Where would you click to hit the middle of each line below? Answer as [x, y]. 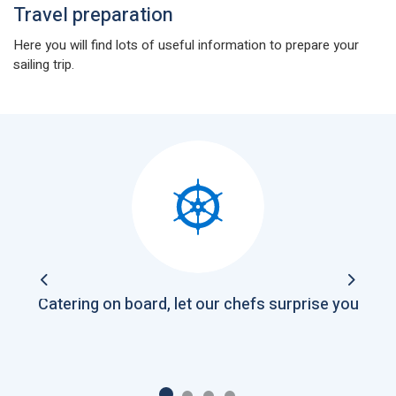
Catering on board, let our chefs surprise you [198, 305]
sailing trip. [44, 65]
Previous [69, 289]
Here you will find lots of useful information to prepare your [186, 45]
